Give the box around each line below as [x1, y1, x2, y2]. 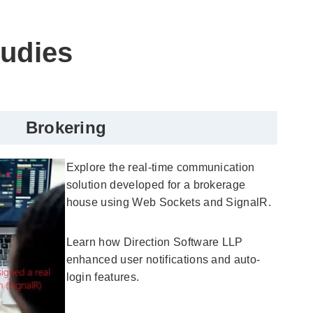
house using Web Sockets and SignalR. [66, 196, 272, 208]
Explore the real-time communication [66, 161, 255, 173]
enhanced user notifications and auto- [66, 253, 261, 265]
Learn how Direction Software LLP [66, 235, 243, 248]
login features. [66, 270, 140, 283]
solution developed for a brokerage [66, 178, 246, 191]
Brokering [25, 117, 107, 137]
